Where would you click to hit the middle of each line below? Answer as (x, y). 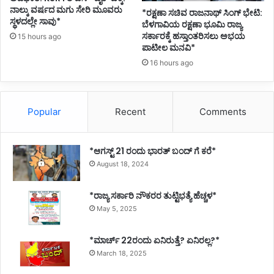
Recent (130, 112)
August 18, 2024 (123, 164)
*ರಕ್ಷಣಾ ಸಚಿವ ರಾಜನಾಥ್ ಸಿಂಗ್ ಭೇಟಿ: (202, 13)
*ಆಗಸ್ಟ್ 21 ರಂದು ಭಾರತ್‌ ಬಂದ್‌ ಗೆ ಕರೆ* (153, 151)
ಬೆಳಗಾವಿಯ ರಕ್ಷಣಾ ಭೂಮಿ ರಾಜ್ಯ (192, 25)
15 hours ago (39, 36)
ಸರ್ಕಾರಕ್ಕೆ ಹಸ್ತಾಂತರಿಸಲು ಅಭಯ (194, 36)
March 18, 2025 (122, 254)
